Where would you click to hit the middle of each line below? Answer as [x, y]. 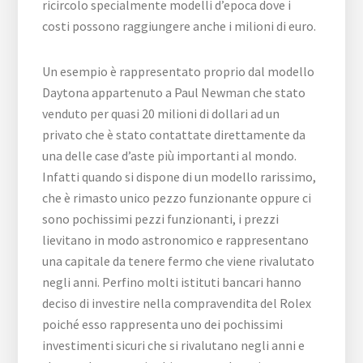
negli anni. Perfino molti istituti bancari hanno [172, 282]
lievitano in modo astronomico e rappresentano [176, 239]
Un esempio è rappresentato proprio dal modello [179, 71]
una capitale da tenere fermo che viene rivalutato [179, 261]
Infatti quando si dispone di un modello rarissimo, [179, 176]
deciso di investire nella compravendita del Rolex [177, 303]
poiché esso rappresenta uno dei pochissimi [163, 324]
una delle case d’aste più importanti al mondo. [170, 155]
